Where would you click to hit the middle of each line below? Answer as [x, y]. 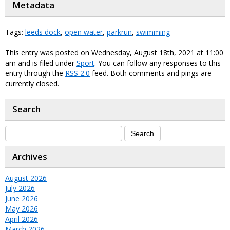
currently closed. [32, 83]
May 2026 [22, 208]
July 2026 [20, 188]
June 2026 [22, 198]
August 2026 [26, 178]
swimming [153, 32]
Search [26, 109]
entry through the [35, 73]
